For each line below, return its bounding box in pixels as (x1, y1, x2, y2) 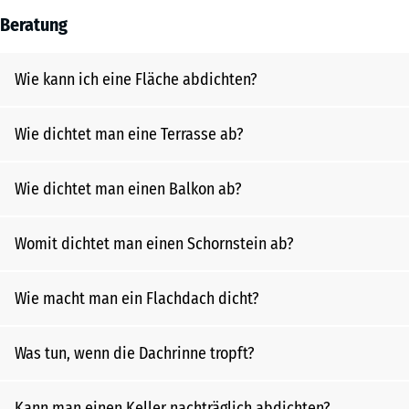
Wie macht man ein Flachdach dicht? (15, 288, 259, 309)
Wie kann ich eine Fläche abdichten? (15, 69, 257, 89)
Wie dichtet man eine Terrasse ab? (15, 124, 244, 144)
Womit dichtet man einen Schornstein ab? (15, 234, 294, 254)
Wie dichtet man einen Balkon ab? (15, 179, 242, 199)
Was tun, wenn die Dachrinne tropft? (15, 343, 255, 363)
